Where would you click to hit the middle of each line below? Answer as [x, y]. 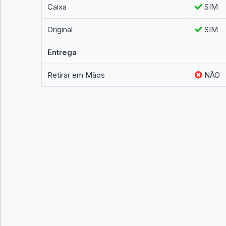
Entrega [62, 52]
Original [60, 30]
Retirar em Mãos [76, 75]
